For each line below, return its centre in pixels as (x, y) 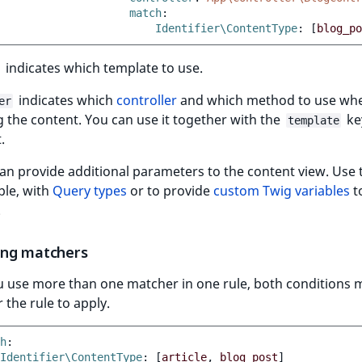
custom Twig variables (282, 191)
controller (147, 101)
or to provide (170, 191)
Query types (90, 191)
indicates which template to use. (103, 68)
